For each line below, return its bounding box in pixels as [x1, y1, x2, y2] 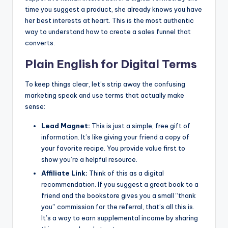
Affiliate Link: [41, 169, 88, 178]
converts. [25, 39, 55, 47]
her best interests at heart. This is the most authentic [25, 16, 194, 25]
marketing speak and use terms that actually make [25, 91, 184, 100]
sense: [25, 102, 45, 111]
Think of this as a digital [88, 169, 164, 178]
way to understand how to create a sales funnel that [25, 27, 191, 36]
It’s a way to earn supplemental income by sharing [41, 214, 198, 222]
